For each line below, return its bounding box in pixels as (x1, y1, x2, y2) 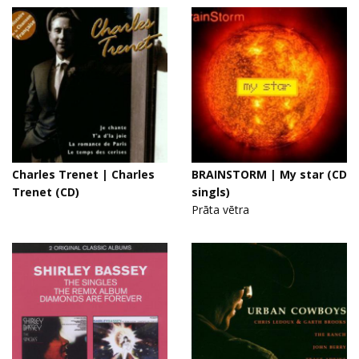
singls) (192, 184, 230, 200)
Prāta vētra (192, 202, 249, 217)
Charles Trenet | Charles (12, 167, 155, 182)
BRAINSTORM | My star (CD (192, 167, 347, 182)
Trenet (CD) (12, 184, 79, 200)
